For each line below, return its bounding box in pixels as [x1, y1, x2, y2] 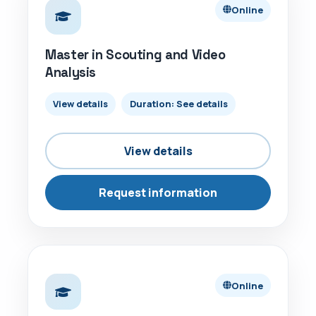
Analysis [45, 63, 97, 80]
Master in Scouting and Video [45, 46, 226, 63]
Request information [99, 184, 217, 200]
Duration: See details [129, 97, 228, 111]
